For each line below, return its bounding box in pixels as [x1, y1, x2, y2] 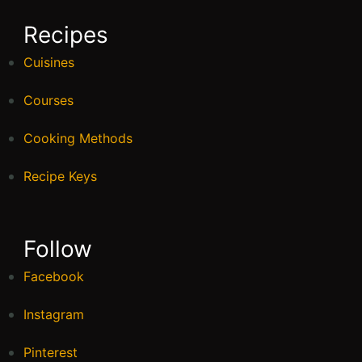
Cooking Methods [23, 129, 133, 146]
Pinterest [23, 343, 78, 360]
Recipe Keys [23, 167, 97, 184]
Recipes [23, 20, 108, 48]
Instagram [23, 305, 84, 322]
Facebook [23, 267, 84, 284]
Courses [23, 91, 74, 108]
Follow [23, 234, 92, 263]
